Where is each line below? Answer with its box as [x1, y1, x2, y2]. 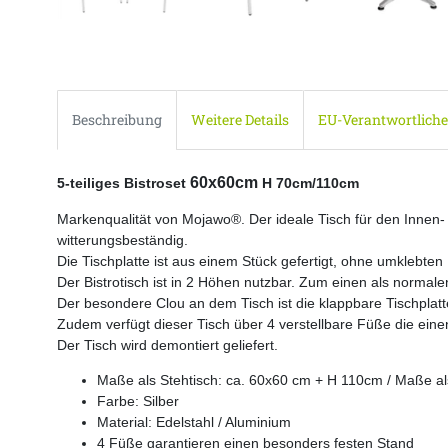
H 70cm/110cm [258, 174, 359, 191]
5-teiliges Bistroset [57, 174, 190, 191]
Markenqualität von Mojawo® [57, 210, 241, 227]
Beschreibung [72, 110, 162, 130]
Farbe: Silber [97, 392, 179, 409]
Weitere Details [191, 110, 289, 130]
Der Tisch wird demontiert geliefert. [57, 336, 278, 353]
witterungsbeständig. [57, 231, 188, 248]
